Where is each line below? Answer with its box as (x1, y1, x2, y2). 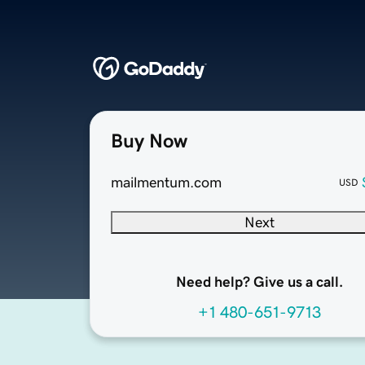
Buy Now (111, 131, 187, 152)
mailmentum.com (111, 175, 222, 191)
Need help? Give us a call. (175, 275, 343, 290)
